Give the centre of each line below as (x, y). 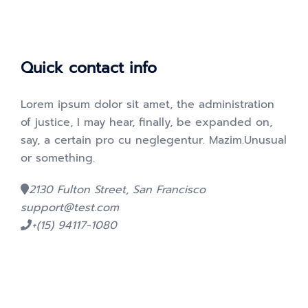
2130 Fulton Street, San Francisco (117, 190)
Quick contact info (89, 68)
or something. (58, 158)
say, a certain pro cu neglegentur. (115, 140)
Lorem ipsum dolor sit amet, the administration (147, 104)
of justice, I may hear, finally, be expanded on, (146, 122)
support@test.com (70, 208)
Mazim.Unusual (248, 140)
